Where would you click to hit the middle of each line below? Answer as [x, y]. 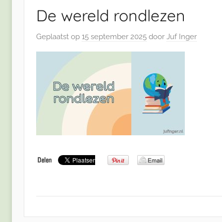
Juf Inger [182, 36]
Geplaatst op [59, 36]
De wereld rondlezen [111, 16]
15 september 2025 [114, 36]
